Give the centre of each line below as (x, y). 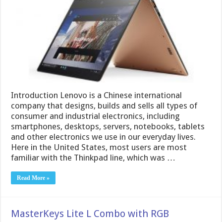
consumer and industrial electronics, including (96, 116)
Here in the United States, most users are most (99, 147)
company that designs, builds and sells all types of (104, 105)
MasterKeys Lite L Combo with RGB (90, 213)
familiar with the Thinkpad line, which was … (93, 157)
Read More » (33, 178)
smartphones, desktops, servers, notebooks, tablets (108, 126)
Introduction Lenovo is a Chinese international (97, 95)
